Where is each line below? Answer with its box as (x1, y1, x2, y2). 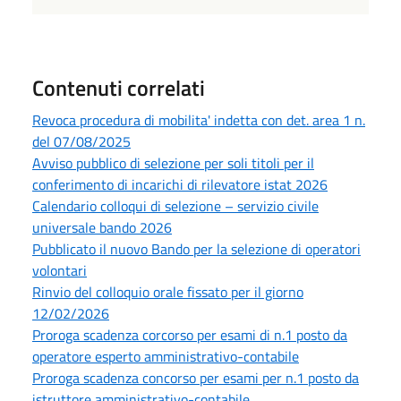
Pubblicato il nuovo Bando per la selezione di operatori (32, 237, 361, 260)
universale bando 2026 (32, 216, 172, 238)
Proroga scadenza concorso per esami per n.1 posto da (32, 366, 359, 388)
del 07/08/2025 (32, 130, 131, 152)
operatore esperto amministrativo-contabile (32, 345, 299, 367)
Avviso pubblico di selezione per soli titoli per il (32, 151, 314, 174)
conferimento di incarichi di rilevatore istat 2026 (32, 173, 328, 195)
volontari (32, 259, 87, 281)
